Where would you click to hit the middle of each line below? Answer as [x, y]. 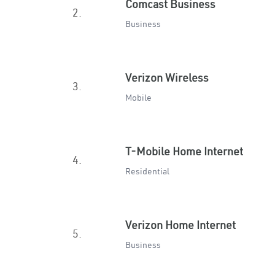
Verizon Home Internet [180, 225]
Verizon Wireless [167, 78]
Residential [147, 171]
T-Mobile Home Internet [184, 151]
